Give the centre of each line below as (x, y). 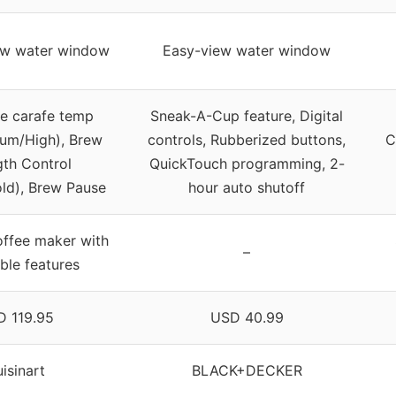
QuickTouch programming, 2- (247, 164)
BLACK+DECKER (247, 371)
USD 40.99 (247, 318)
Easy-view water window (247, 51)
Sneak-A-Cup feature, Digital (247, 116)
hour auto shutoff (247, 188)
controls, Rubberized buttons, (247, 140)
